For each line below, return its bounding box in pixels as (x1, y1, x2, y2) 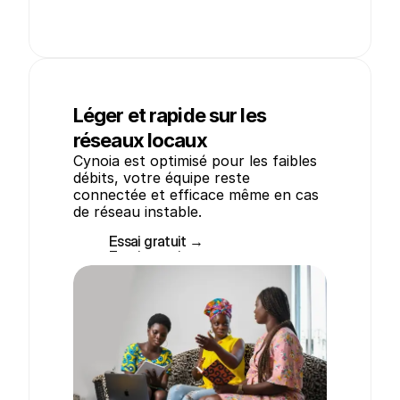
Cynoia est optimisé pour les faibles (73, 152, 317, 170)
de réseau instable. (73, 203, 202, 221)
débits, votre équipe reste (73, 169, 250, 187)
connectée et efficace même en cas (73, 186, 319, 204)
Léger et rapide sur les (73, 104, 266, 127)
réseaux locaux (73, 129, 207, 152)
